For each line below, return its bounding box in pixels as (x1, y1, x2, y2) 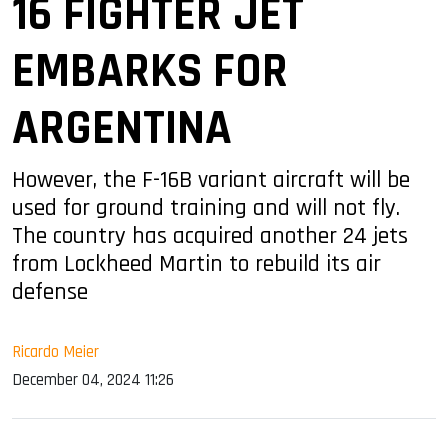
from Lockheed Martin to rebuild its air (12, 248, 381, 279)
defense (12, 276, 88, 307)
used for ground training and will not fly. (12, 192, 400, 223)
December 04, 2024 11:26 (12, 368, 174, 391)
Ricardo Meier (12, 340, 99, 363)
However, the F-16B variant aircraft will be (12, 164, 410, 195)
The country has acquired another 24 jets (12, 220, 408, 251)
